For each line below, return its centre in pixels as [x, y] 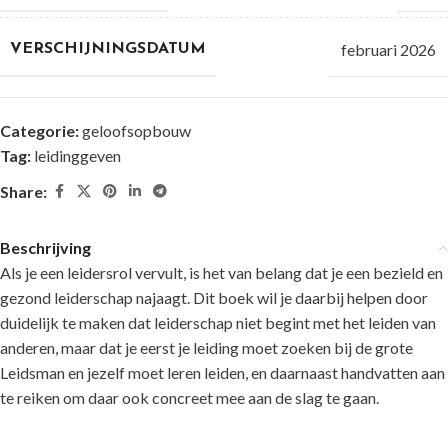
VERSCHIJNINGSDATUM [108, 49]
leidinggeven [77, 155]
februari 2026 [388, 49]
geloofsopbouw [136, 130]
